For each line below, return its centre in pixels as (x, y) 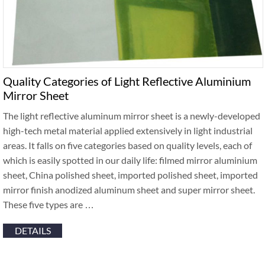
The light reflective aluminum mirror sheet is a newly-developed (132, 116)
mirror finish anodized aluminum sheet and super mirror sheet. (129, 190)
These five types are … (49, 205)
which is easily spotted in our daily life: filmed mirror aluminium (130, 160)
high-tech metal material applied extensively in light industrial (128, 131)
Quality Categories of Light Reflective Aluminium (127, 81)
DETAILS (33, 231)
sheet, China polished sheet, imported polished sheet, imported (130, 175)
